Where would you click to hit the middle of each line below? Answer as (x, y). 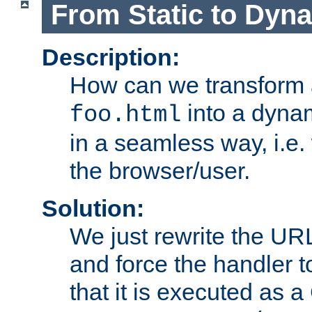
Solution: (93, 208)
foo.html (125, 115)
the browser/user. (160, 170)
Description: (111, 57)
